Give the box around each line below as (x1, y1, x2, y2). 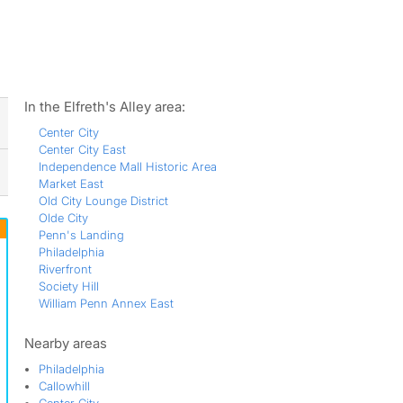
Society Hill (38, 279, 99, 293)
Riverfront (38, 262, 92, 276)
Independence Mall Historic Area (38, 159, 217, 174)
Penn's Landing (38, 228, 124, 242)
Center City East (38, 142, 126, 157)
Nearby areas (23, 335, 107, 352)
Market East (38, 176, 103, 191)
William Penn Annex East (38, 296, 174, 310)
